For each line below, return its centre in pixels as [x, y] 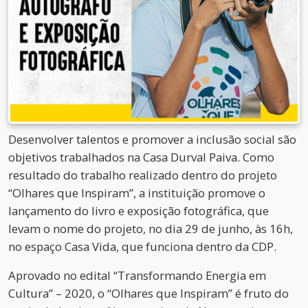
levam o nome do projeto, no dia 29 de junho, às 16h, [151, 229]
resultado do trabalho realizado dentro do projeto [143, 175]
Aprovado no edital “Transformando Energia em [137, 276]
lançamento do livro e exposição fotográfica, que [139, 211]
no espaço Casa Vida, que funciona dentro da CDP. [142, 247]
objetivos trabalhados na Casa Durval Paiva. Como [141, 157]
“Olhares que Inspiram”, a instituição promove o [137, 193]
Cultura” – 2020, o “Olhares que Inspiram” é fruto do [148, 294]
